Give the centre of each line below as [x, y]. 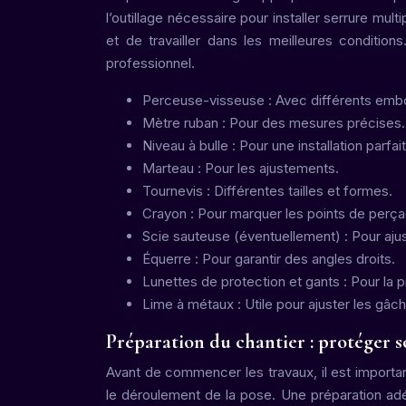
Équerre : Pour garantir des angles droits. [269, 259]
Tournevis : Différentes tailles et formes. [267, 191]
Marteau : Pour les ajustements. [241, 168]
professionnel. [150, 63]
